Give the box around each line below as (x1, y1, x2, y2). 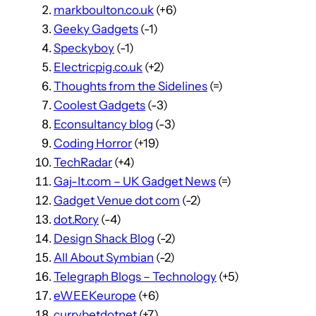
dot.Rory (54, 212, 99, 226)
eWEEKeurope (54, 288, 136, 303)
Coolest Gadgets (54, 97, 145, 112)
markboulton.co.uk (54, 2, 154, 17)
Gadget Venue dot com (54, 193, 180, 207)
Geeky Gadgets (54, 21, 138, 36)
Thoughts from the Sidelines (54, 78, 207, 93)
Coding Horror (54, 135, 132, 150)
